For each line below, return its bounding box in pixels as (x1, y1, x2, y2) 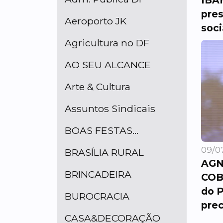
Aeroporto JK (65, 15, 126, 27)
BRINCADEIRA (65, 168, 131, 180)
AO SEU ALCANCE (65, 59, 151, 71)
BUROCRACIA (65, 190, 129, 202)
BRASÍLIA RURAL (65, 146, 144, 158)
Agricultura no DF (65, 37, 149, 49)
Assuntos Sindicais (65, 103, 155, 114)
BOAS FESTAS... (65, 124, 138, 136)
